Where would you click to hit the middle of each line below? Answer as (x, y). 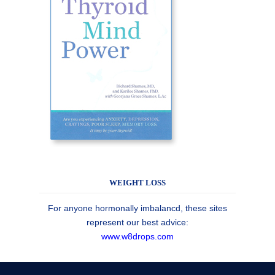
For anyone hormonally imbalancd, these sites (137, 208)
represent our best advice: (137, 222)
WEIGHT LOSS (137, 183)
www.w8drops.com (137, 236)
